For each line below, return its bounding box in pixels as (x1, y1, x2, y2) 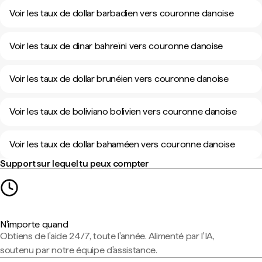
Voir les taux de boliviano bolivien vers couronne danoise (9, 106, 237, 117)
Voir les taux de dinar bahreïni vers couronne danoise (9, 40, 223, 51)
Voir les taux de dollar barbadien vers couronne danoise (9, 8, 234, 19)
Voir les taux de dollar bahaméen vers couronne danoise (9, 139, 235, 150)
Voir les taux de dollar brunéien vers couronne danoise (9, 73, 229, 84)
